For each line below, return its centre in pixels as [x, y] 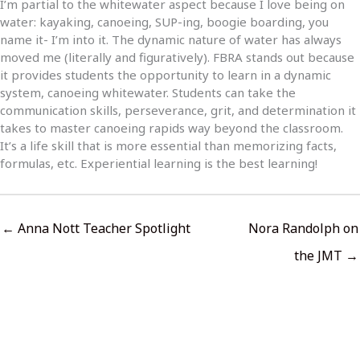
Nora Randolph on [303, 229]
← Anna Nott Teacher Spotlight [96, 229]
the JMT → [326, 256]
